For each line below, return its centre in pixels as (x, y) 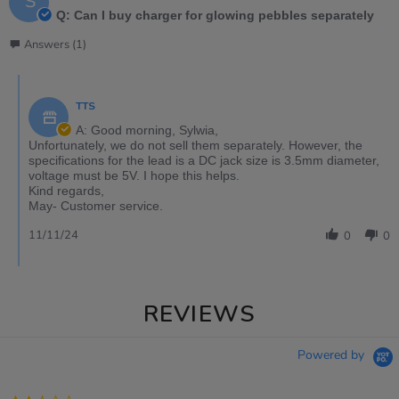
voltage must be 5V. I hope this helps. (134, 176)
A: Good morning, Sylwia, (147, 130)
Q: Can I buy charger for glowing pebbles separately (215, 16)
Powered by (333, 355)
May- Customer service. (96, 206)
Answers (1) (55, 45)
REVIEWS (199, 314)
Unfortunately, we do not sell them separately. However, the (195, 146)
